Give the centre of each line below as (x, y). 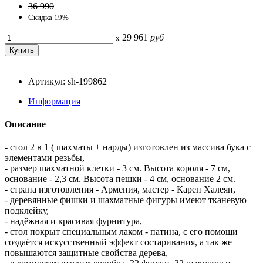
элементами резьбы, (45, 158)
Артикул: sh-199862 (68, 81)
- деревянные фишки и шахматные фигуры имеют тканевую (126, 200)
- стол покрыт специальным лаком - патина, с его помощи (121, 232)
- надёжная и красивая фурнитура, (73, 221)
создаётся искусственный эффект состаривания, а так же (118, 242)
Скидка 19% (48, 17)
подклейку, (27, 211)
